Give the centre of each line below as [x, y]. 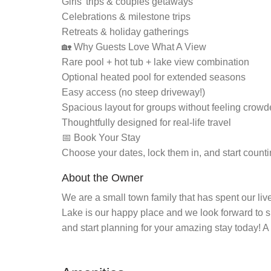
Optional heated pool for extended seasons [154, 77]
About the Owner [103, 178]
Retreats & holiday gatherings [125, 32]
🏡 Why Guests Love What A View [134, 47]
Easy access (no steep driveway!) [133, 92]
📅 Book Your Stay [101, 138]
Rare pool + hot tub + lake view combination [155, 62]
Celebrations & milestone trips [126, 17]
